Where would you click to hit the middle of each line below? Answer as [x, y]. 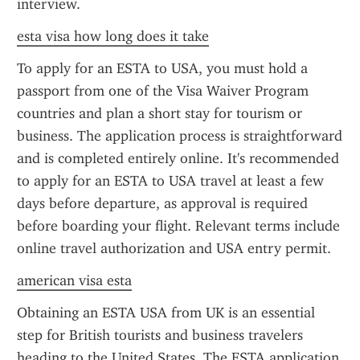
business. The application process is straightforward [180, 136]
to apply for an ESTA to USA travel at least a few [170, 181]
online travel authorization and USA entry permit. [174, 248]
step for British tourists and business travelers [160, 335]
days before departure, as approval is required [162, 203]
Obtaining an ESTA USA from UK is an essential [166, 313]
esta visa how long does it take [113, 36]
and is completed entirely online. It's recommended [178, 158]
